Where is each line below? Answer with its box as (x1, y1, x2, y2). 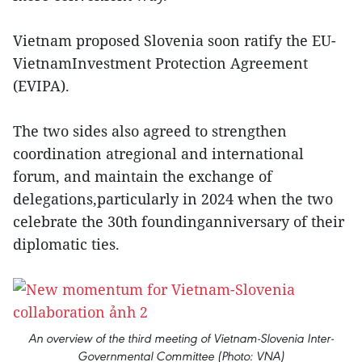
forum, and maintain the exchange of (13, 166, 272, 186)
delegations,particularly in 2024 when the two (13, 189, 333, 208)
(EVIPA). (13, 76, 69, 95)
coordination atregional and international (13, 144, 304, 163)
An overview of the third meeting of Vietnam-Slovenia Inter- (28, 330, 334, 346)
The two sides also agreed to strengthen (13, 121, 287, 141)
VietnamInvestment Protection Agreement (13, 53, 308, 73)
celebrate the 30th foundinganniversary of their (13, 212, 344, 231)
